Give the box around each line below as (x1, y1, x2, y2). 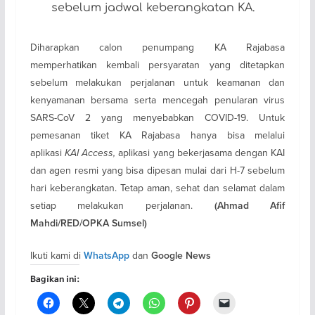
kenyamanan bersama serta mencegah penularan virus (30, 92, 285, 107)
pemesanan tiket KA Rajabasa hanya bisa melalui (30, 127, 285, 142)
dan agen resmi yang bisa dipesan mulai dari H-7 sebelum (30, 162, 285, 177)
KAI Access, (64, 145, 119, 160)
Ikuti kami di (30, 247, 84, 262)
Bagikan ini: (30, 271, 79, 284)
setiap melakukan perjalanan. (30, 198, 214, 212)
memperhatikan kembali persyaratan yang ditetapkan (30, 57, 285, 72)
